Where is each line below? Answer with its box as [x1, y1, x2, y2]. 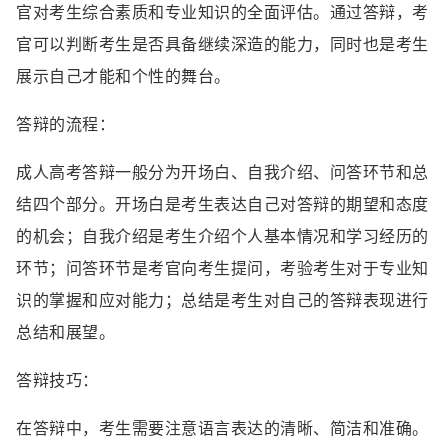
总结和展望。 [16, 321, 115, 343]
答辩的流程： [16, 113, 115, 135]
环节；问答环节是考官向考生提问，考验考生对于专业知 [16, 257, 429, 279]
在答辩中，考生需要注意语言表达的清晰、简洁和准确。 [16, 417, 429, 439]
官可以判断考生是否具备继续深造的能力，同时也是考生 [16, 33, 429, 55]
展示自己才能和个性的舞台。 [16, 65, 231, 87]
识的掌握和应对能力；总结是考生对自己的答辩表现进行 [16, 289, 429, 311]
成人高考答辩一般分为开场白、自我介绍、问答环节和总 [16, 161, 429, 183]
